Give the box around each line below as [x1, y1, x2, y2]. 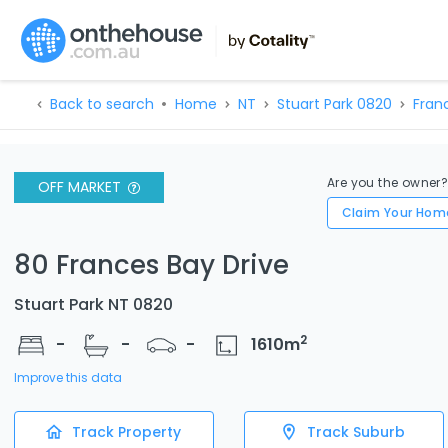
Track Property [71, 421, 181, 442]
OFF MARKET [38, 177, 121, 197]
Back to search [49, 94, 154, 114]
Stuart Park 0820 [276, 94, 392, 114]
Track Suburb [307, 421, 405, 442]
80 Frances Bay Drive [14, 246, 289, 283]
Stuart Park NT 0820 [14, 292, 173, 316]
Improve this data [14, 369, 122, 386]
